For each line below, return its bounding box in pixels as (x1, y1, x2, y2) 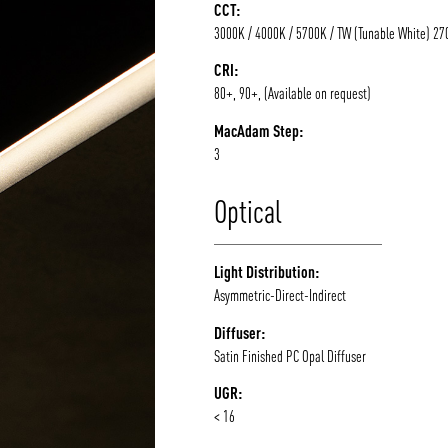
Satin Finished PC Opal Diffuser (214, 346, 367, 365)
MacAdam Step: (214, 120, 304, 140)
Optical (214, 192, 283, 230)
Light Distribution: (214, 262, 320, 282)
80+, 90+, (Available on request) (214, 84, 372, 103)
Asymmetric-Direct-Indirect (214, 286, 347, 305)
